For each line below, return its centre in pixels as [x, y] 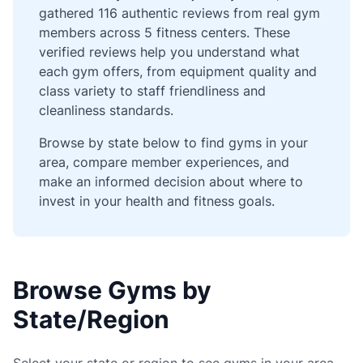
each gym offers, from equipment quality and [178, 71]
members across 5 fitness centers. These [164, 32]
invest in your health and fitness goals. [157, 201]
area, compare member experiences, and [164, 162]
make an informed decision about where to [171, 181]
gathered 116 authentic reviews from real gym [179, 13]
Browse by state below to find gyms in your [173, 143]
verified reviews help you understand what [169, 52]
